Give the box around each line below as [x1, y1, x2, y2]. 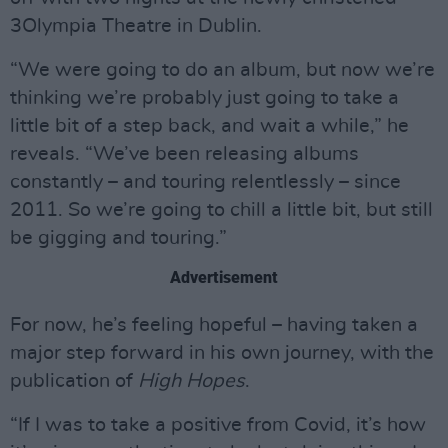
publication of [10, 371, 138, 392]
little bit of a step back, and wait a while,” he [10, 116, 409, 137]
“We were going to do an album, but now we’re [10, 60, 435, 81]
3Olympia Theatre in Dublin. [10, 16, 262, 37]
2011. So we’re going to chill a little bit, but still [10, 200, 433, 221]
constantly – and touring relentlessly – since [10, 172, 401, 193]
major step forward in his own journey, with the [10, 343, 434, 364]
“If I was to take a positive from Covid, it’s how [10, 415, 426, 436]
